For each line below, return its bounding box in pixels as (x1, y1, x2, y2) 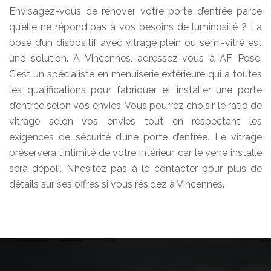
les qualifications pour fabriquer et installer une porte (9, 83, 262, 96)
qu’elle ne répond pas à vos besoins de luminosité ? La (9, 21, 262, 33)
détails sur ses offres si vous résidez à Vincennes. (9, 178, 224, 190)
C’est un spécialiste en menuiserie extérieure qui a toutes (9, 68, 262, 80)
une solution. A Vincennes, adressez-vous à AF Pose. (9, 52, 262, 64)
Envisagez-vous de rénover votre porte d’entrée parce (9, 5, 262, 17)
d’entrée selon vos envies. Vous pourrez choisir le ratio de (9, 99, 262, 111)
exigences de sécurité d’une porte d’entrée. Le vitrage (9, 131, 262, 143)
